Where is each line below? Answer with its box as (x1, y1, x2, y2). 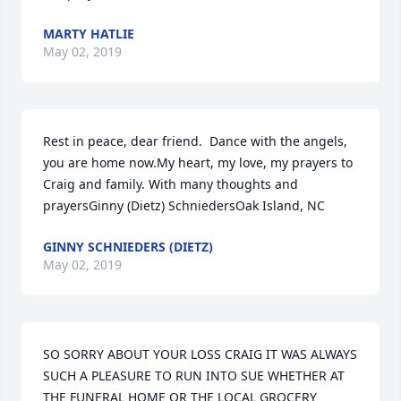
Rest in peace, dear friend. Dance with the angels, (43, 132, 347, 150)
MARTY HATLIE (43, 25, 134, 43)
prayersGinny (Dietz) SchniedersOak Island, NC (43, 197, 325, 215)
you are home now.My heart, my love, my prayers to (43, 154, 353, 172)
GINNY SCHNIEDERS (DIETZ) (43, 238, 213, 256)
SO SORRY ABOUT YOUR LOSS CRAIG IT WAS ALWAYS (43, 346, 357, 363)
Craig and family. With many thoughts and (43, 175, 298, 193)
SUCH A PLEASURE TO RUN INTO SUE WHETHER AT (43, 367, 345, 385)
